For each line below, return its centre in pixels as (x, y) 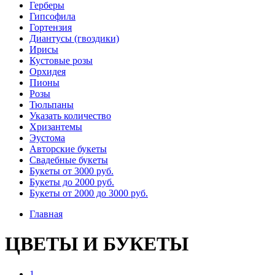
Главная (46, 214)
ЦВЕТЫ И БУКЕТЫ (97, 244)
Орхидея (48, 72)
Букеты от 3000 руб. (72, 171)
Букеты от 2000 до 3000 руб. (89, 193)
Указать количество (70, 116)
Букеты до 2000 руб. (72, 182)
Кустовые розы (61, 60)
